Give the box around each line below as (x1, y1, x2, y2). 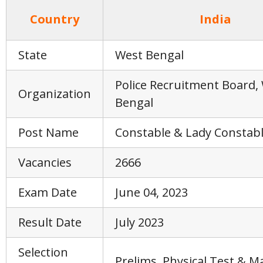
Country (30, 11, 79, 27)
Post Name (18, 124, 79, 140)
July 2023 (115, 214, 164, 230)
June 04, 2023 (115, 184, 188, 200)
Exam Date (18, 184, 77, 200)
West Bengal (115, 47, 184, 63)
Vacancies (18, 154, 72, 170)
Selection (18, 244, 68, 260)
